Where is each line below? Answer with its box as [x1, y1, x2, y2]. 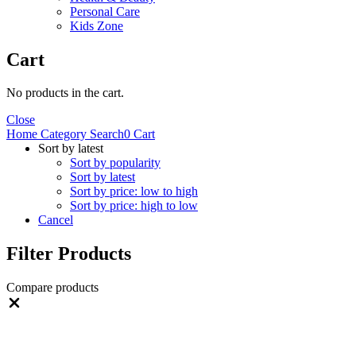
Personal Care [70, 4, 140, 18]
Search [87, 127, 124, 141]
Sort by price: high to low [70, 199, 198, 213]
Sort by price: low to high [70, 184, 198, 199]
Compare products [6, 281, 99, 295]
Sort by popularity [70, 156, 161, 170]
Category [37, 127, 87, 141]
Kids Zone [70, 18, 123, 33]
